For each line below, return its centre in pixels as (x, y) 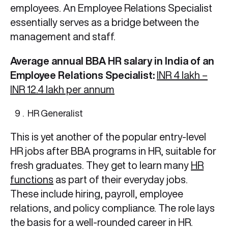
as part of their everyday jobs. (121, 180)
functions (32, 180)
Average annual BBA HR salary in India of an (112, 61)
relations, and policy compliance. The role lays (112, 208)
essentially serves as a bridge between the (105, 22)
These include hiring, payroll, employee (97, 194)
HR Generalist (55, 113)
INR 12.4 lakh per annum (62, 90)
